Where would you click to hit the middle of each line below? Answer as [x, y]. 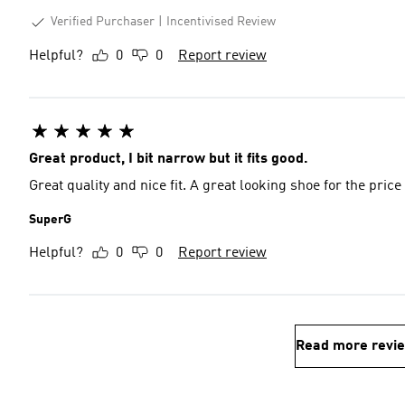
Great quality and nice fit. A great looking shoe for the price [215, 186]
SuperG [50, 219]
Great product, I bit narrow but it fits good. [169, 159]
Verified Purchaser [103, 22]
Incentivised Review [221, 22]
